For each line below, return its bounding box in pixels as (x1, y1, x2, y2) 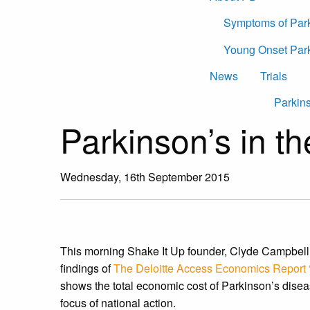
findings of (60, 259, 113, 276)
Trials (260, 67, 287, 84)
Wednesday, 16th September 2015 (60, 168, 230, 185)
